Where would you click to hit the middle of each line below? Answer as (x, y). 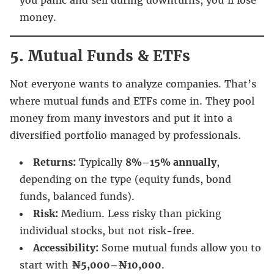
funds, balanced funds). (77, 196)
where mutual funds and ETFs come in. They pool (132, 101)
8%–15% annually (171, 162)
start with (46, 265)
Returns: (54, 162)
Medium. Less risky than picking (140, 213)
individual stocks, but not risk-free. (107, 230)
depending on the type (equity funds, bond (125, 179)
